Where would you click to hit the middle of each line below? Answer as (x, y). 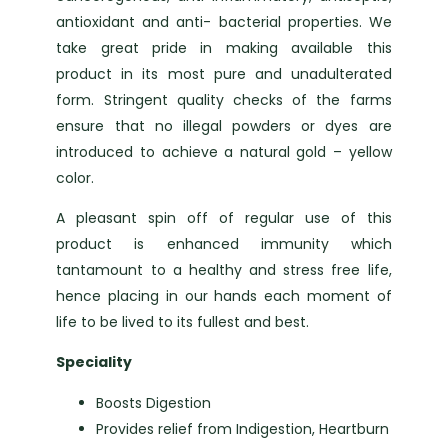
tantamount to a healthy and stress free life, (224, 270)
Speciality (94, 362)
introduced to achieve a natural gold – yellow (224, 151)
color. (75, 177)
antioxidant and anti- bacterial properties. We (224, 21)
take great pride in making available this (224, 47)
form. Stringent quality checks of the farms (224, 99)
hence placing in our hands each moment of (224, 296)
